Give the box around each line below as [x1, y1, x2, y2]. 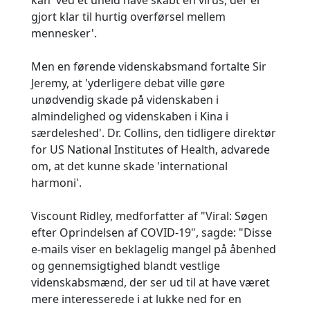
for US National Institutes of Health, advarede [31, 142, 270, 157]
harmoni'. [31, 175, 82, 190]
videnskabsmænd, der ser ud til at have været [31, 275, 270, 290]
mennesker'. [31, 26, 97, 41]
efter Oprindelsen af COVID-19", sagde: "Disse [31, 225, 272, 240]
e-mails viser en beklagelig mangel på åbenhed [31, 241, 276, 257]
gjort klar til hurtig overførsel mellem [31, 9, 226, 24]
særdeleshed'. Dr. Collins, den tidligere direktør [31, 125, 276, 140]
